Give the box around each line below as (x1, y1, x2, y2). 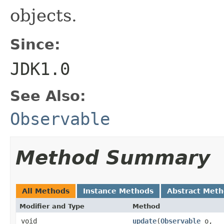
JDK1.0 (10, 58, 70, 79)
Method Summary (15, 146, 210, 169)
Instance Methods (83, 186, 153, 195)
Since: (10, 35, 60, 53)
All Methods (22, 186, 69, 195)
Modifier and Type (19, 202, 84, 210)
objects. (10, 5, 77, 25)
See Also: (10, 87, 86, 104)
